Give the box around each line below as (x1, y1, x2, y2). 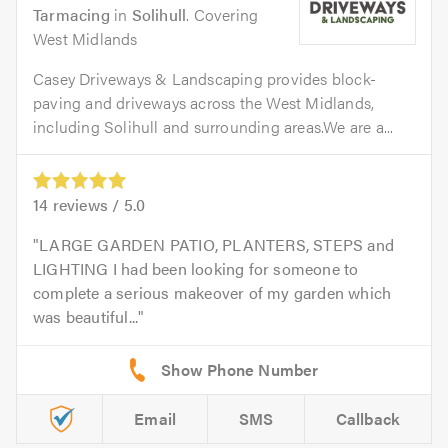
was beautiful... (33, 305, 139, 329)
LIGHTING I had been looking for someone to (33, 257, 359, 281)
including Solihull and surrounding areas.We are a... (33, 115, 394, 138)
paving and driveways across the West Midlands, (33, 91, 375, 114)
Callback (335, 407, 401, 431)
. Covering (186, 3, 259, 26)
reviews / (48, 193, 124, 217)
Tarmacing (33, 3, 110, 26)
